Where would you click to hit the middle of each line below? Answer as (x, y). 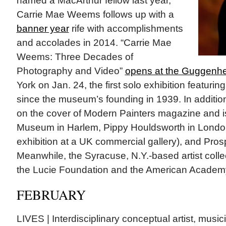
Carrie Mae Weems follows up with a (95, 15)
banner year (43, 29)
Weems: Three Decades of (75, 57)
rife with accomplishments (126, 29)
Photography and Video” (71, 71)
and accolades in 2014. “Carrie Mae (94, 43)
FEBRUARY (51, 195)
